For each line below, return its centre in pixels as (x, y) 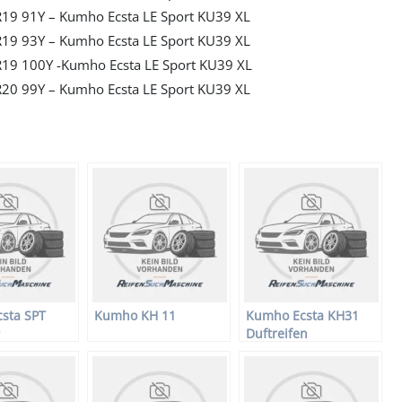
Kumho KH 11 (135, 316)
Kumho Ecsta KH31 (302, 316)
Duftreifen (277, 334)
